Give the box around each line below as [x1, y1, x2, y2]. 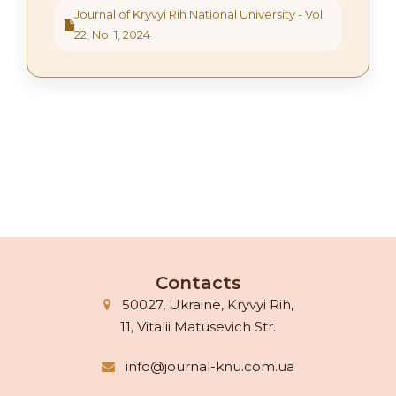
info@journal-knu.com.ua [122, 358, 294, 375]
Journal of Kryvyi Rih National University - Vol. [74, 7, 325, 21]
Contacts [155, 272, 241, 293]
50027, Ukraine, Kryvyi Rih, [118, 296, 293, 313]
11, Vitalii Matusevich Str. [120, 318, 276, 335]
